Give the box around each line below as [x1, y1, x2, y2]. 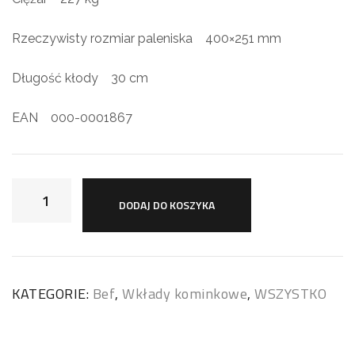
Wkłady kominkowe [122, 283, 247, 305]
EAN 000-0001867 [12, 110, 132, 126]
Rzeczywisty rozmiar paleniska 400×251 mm [12, 31, 281, 47]
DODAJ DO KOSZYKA [119, 197, 215, 214]
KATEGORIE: [12, 283, 93, 305]
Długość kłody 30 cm [12, 71, 148, 86]
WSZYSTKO [254, 283, 326, 305]
